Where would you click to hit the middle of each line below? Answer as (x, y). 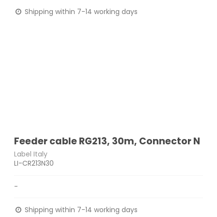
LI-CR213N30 (34, 163)
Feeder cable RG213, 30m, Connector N (107, 141)
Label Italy (31, 154)
